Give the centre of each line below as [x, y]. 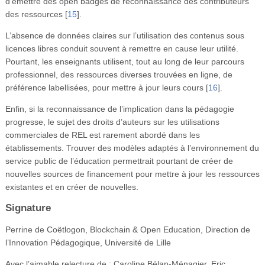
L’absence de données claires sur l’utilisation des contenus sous [125, 35]
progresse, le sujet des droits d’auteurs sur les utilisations [112, 122]
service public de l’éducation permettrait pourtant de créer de [119, 161]
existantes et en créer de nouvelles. [72, 187]
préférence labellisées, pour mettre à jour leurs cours [104, 87]
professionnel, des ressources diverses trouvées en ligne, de [119, 74]
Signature [28, 208]
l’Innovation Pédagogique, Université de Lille [88, 242]
